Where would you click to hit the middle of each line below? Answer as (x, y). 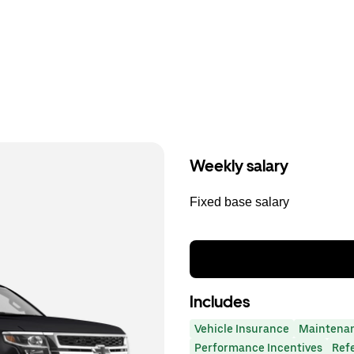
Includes (220, 302)
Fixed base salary (239, 202)
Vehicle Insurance (242, 329)
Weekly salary (239, 166)
